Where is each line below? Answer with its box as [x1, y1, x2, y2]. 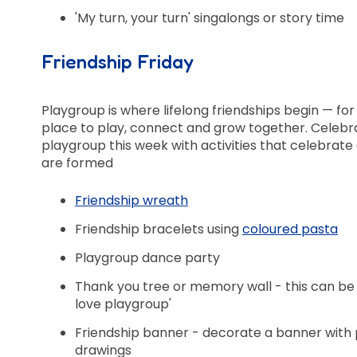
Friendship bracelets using [75, 220, 242, 239]
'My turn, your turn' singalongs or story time [75, 9, 344, 28]
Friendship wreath [75, 191, 188, 210]
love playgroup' [75, 295, 171, 314]
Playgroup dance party [75, 249, 220, 268]
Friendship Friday [41, 50, 194, 74]
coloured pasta [242, 220, 338, 239]
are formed [41, 153, 113, 172]
